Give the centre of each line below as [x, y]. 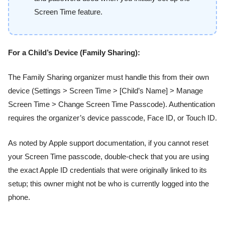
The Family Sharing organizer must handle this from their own [108, 78]
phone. [19, 197]
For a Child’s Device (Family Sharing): [74, 53]
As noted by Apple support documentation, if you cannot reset [108, 143]
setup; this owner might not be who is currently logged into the [108, 184]
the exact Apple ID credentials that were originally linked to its [107, 170]
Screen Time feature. [68, 12]
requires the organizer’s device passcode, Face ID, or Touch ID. [113, 118]
